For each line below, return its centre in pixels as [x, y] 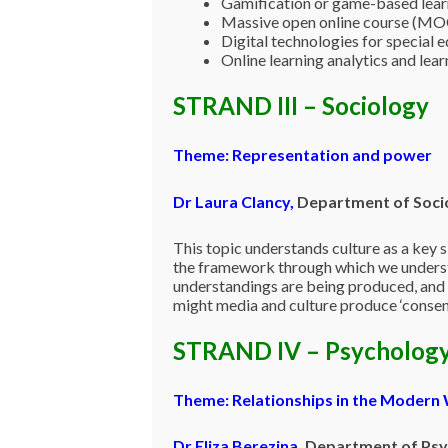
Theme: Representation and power [302, 155]
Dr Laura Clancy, [233, 201]
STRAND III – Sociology [300, 106]
